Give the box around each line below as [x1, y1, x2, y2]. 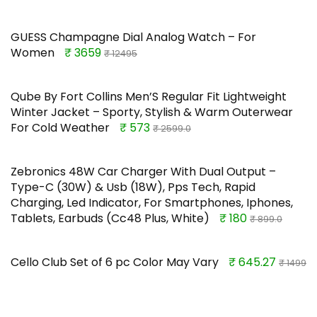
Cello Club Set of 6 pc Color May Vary [11, 254, 219, 271]
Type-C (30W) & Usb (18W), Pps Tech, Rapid [11, 179, 255, 196]
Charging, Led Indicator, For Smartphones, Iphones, [11, 195, 293, 212]
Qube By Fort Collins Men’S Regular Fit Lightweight [11, 88, 287, 105]
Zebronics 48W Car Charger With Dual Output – [11, 163, 276, 180]
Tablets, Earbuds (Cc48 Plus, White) [11, 210, 209, 227]
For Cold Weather [11, 120, 110, 137]
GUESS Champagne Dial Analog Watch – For [11, 29, 256, 46]
